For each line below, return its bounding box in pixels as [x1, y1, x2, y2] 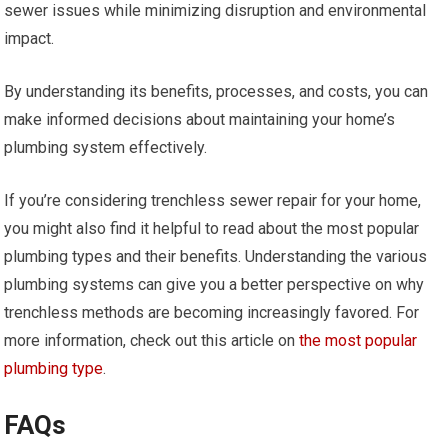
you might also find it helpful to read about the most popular [4, 219, 420, 238]
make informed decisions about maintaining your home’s [4, 110, 396, 129]
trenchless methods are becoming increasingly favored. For [4, 303, 420, 322]
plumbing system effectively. [4, 138, 208, 157]
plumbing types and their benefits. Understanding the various [4, 247, 428, 266]
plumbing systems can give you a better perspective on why [4, 275, 425, 294]
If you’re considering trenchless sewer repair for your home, [4, 191, 422, 210]
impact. [4, 29, 55, 48]
